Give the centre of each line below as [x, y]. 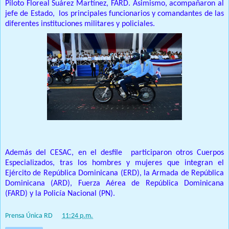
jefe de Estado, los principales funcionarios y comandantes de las [114, 14]
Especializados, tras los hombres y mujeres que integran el [114, 163]
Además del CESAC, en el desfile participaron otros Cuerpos [114, 153]
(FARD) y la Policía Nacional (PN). [60, 194]
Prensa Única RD [29, 216]
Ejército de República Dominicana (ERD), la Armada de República [114, 174]
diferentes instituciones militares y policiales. [80, 24]
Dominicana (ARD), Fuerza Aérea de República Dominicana [114, 184]
